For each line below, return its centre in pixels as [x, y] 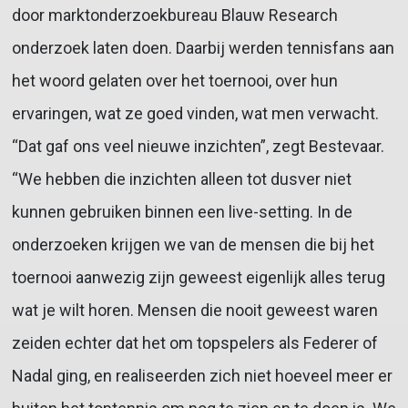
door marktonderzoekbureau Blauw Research [174, 15]
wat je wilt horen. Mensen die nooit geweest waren [194, 310]
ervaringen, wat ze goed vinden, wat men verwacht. [195, 113]
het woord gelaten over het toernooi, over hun [174, 80]
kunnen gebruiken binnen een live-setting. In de [182, 211]
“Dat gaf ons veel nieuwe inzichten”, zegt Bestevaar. [198, 146]
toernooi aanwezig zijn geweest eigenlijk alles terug [198, 277]
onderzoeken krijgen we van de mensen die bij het [193, 244]
